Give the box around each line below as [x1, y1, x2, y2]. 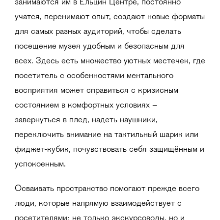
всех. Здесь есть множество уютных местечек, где [15, 56, 205, 66]
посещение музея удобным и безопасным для [15, 42, 185, 51]
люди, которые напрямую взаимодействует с [15, 199, 182, 208]
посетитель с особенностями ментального [15, 71, 173, 81]
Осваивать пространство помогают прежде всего [15, 184, 199, 193]
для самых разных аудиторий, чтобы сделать [15, 27, 181, 36]
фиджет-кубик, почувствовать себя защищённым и [15, 145, 204, 154]
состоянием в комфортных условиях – [15, 101, 158, 110]
